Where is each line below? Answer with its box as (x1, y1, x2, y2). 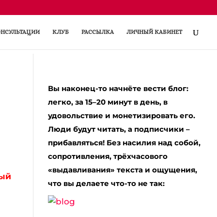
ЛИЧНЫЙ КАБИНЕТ (126, 29, 182, 35)
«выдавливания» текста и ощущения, (47, 165, 197, 174)
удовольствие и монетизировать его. (47, 111, 195, 120)
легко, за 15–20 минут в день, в (47, 97, 168, 107)
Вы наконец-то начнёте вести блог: (47, 84, 188, 93)
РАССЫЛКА (81, 29, 114, 35)
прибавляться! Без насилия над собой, (47, 138, 201, 147)
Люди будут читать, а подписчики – (47, 124, 190, 134)
